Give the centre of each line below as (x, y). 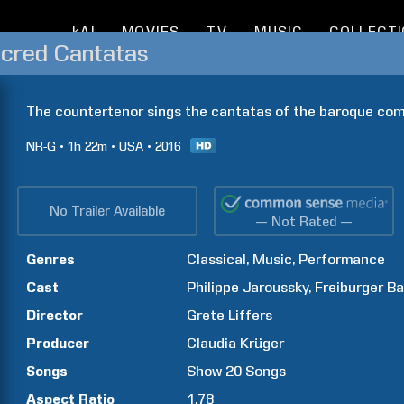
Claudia (212, 343)
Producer (58, 343)
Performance (342, 259)
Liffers (251, 315)
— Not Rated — (304, 222)
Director (55, 315)
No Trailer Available (107, 211)
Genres (50, 259)
